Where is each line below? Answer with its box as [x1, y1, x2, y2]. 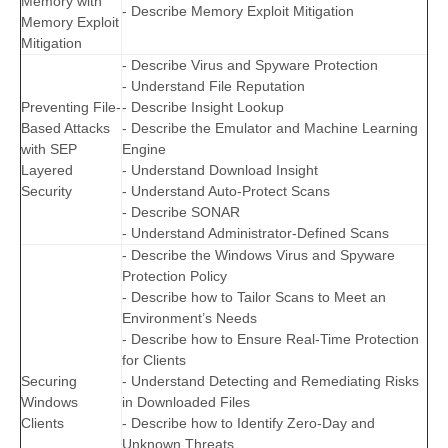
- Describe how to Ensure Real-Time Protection [122, 331, 419, 348]
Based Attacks [21, 120, 110, 137]
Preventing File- [21, 99, 121, 116]
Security [21, 183, 72, 200]
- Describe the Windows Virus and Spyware [122, 247, 395, 264]
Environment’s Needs [122, 310, 257, 327]
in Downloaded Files [122, 394, 250, 411]
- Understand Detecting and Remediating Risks [122, 373, 419, 390]
